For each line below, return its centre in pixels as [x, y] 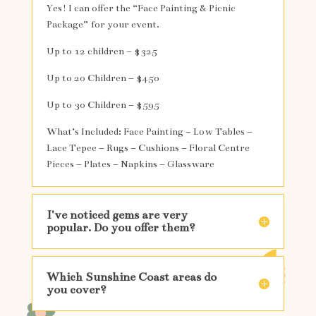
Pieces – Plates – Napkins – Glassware [130, 164]
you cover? [76, 290]
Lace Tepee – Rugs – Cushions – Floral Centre [148, 148]
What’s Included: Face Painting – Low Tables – [149, 132]
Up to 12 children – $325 [102, 51]
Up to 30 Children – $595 [103, 105]
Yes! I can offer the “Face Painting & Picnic [141, 8]
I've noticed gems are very [117, 215]
